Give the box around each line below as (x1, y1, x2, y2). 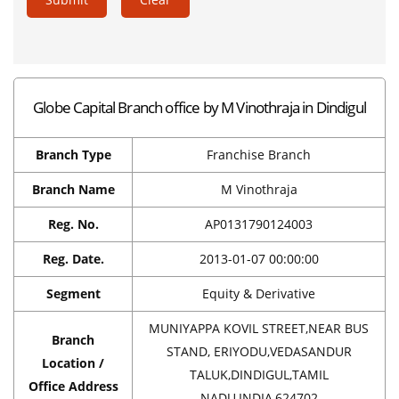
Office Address (28, 377, 118, 395)
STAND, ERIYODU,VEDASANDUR (166, 342, 352, 360)
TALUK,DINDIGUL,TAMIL (189, 365, 329, 383)
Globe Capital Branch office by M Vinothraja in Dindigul (33, 96, 366, 118)
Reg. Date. (42, 249, 104, 267)
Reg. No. (47, 215, 99, 232)
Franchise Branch (207, 145, 311, 163)
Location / (42, 354, 104, 371)
